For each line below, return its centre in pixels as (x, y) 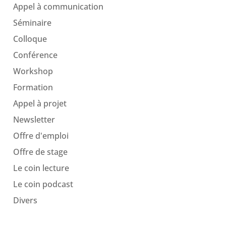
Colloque (30, 39)
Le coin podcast (43, 184)
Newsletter (34, 119)
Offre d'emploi (41, 135)
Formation (33, 87)
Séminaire (32, 22)
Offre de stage (40, 152)
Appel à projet (40, 103)
